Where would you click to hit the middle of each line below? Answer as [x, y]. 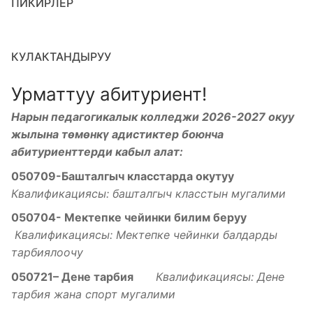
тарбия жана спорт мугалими [93, 294]
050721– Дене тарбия [77, 277]
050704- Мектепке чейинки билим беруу [129, 218]
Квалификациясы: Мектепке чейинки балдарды [146, 235]
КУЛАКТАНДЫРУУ [61, 57]
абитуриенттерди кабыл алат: [97, 152]
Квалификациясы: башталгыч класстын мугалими [148, 193]
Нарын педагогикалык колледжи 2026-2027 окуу [153, 117]
